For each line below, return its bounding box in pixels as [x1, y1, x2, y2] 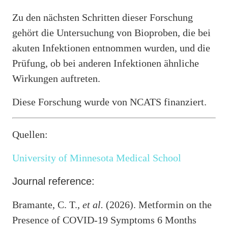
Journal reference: [12, 176, 95, 187]
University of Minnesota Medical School [12, 152, 181, 164]
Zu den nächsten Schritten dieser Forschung [12, 12, 193, 23]
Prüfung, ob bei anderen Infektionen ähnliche [12, 58, 199, 69]
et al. [82, 199, 103, 211]
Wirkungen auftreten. [12, 73, 100, 84]
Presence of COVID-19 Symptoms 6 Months [12, 214, 196, 226]
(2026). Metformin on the [103, 199, 212, 211]
